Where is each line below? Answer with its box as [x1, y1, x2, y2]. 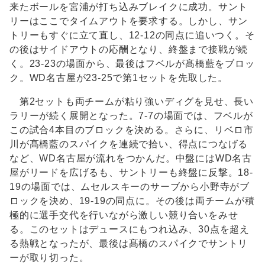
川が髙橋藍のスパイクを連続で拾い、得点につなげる [9, 139, 248, 150]
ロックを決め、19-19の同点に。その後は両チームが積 [9, 196, 255, 206]
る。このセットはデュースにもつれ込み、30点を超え [9, 224, 250, 235]
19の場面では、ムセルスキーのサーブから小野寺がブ [9, 182, 250, 192]
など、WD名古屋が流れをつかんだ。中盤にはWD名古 [9, 153, 253, 164]
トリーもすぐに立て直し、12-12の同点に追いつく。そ [9, 30, 255, 41]
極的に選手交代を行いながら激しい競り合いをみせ [9, 210, 238, 221]
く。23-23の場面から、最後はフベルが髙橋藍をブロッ [9, 59, 255, 69]
